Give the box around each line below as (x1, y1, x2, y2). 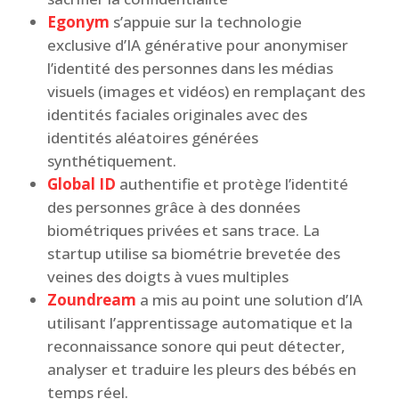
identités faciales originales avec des (46, 104, 307, 125)
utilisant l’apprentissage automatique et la (46, 313, 353, 333)
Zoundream (46, 289, 136, 310)
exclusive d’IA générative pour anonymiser (46, 35, 348, 55)
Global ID (46, 174, 116, 194)
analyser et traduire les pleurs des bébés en (46, 359, 356, 379)
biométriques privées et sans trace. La (46, 220, 320, 240)
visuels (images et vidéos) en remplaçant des (46, 81, 365, 102)
